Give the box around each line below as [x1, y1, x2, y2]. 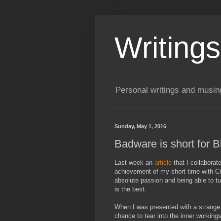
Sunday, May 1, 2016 [114, 123, 166, 130]
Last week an [114, 159, 154, 167]
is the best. [114, 185, 147, 193]
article [154, 159, 174, 167]
